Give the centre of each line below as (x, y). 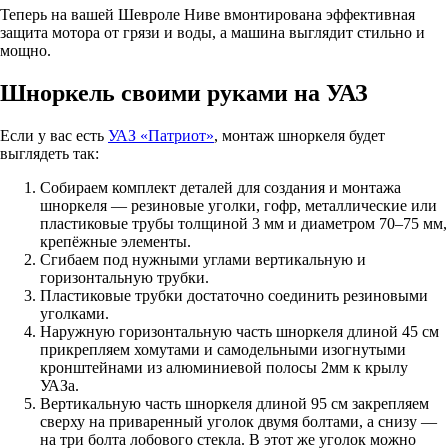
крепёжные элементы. (115, 242)
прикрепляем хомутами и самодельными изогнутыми (223, 350)
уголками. (74, 314)
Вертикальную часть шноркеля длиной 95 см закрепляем (234, 404)
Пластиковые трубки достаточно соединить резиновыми (234, 296)
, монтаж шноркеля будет (299, 136)
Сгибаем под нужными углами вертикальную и (203, 260)
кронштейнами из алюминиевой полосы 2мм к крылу (224, 368)
